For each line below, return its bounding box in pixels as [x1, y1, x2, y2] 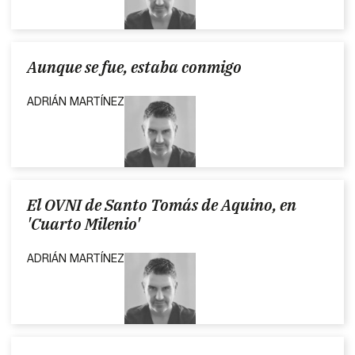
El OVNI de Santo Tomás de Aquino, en [27, 193, 297, 216]
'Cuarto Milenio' [27, 212, 141, 235]
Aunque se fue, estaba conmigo [27, 55, 242, 78]
